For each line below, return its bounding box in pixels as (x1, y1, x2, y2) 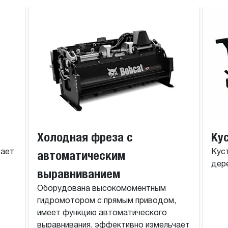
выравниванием (37, 166, 120, 181)
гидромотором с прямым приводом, (37, 197, 176, 206)
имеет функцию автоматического (37, 209, 167, 218)
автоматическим (37, 148, 125, 163)
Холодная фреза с (37, 130, 133, 145)
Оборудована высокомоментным (37, 185, 166, 193)
